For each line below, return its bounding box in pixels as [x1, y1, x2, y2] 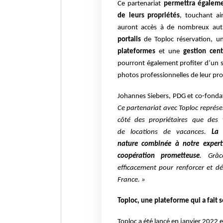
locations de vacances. [130, 128, 206, 136]
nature [117, 140, 142, 148]
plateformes [117, 48, 155, 56]
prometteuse [161, 152, 200, 160]
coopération [117, 152, 161, 160]
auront [117, 24, 141, 32]
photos [117, 72, 140, 80]
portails [117, 36, 144, 44]
